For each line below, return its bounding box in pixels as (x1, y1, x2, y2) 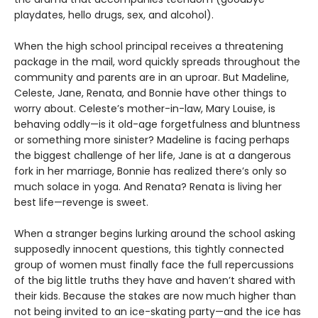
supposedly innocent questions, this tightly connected (14, 242, 284, 257)
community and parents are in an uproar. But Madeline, (14, 70, 289, 85)
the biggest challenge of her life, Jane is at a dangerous (14, 148, 291, 163)
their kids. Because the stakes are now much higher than (14, 289, 296, 304)
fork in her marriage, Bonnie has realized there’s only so (14, 164, 287, 179)
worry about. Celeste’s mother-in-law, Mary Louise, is (14, 102, 275, 116)
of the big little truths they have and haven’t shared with (14, 273, 295, 288)
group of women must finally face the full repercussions (14, 258, 294, 273)
